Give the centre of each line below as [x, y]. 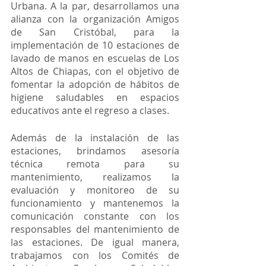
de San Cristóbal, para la [95, 32]
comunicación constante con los [95, 216]
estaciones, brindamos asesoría [95, 151]
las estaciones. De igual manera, [95, 242]
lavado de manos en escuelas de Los [95, 58]
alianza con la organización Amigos [95, 19]
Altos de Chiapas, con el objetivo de [95, 71]
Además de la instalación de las [95, 137]
